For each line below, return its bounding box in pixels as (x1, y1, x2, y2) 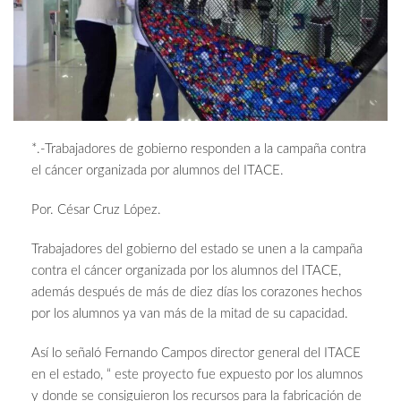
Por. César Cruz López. (31, 203, 161, 218)
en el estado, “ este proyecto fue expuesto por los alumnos (31, 368, 363, 382)
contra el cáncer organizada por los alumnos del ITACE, (31, 264, 341, 278)
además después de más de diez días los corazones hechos (31, 286, 362, 300)
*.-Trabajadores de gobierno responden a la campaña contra (31, 142, 366, 157)
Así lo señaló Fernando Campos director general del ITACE (31, 346, 361, 361)
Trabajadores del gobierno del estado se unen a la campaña (31, 243, 363, 257)
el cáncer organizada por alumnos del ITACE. (31, 164, 284, 178)
